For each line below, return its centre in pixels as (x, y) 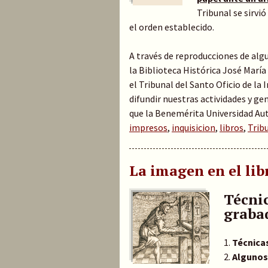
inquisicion (194, 127)
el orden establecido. (172, 27)
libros (232, 127)
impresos (148, 127)
